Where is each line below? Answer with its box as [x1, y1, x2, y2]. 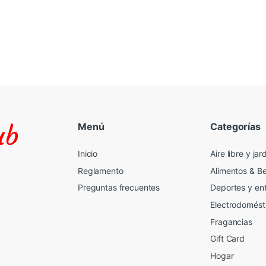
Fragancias [210, 216, 252, 227]
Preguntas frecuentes [78, 182, 160, 193]
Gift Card [210, 233, 245, 244]
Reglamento [78, 165, 123, 176]
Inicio [78, 148, 98, 159]
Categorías [210, 120, 261, 132]
